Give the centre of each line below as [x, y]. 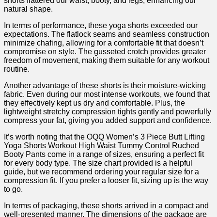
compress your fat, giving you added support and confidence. [108, 121]
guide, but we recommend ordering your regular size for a [101, 172]
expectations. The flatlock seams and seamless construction [107, 34]
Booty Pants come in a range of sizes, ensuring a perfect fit [104, 155]
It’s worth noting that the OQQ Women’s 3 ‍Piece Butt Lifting [104, 137]
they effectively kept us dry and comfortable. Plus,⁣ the [94, 103]
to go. [13, 189]
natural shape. [28, 9]
